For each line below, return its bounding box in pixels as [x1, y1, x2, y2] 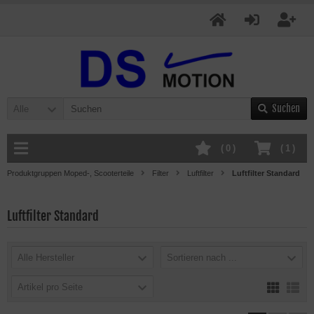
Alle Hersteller [18, 252, 74, 263]
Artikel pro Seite [18, 282, 83, 292]
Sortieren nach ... [167, 252, 237, 263]
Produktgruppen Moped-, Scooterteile [7, 169, 134, 177]
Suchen [272, 102, 300, 114]
